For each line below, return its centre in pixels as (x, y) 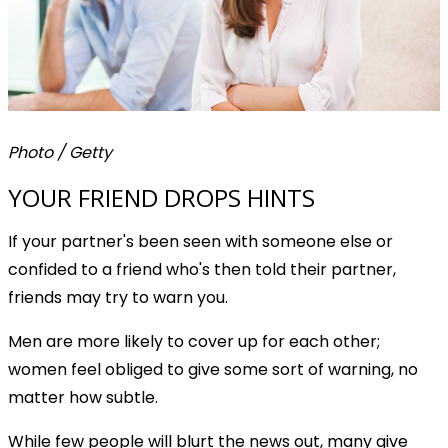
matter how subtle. (83, 398)
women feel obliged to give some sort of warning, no (213, 370)
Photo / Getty (60, 153)
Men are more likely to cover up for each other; (194, 342)
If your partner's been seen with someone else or (200, 242)
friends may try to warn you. (118, 298)
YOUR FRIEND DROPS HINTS (161, 198)
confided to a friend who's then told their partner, (202, 270)
